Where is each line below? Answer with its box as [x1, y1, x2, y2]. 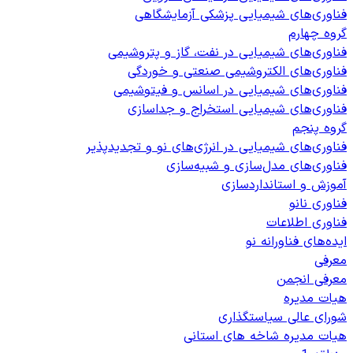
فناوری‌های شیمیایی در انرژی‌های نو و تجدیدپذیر [86, 138, 347, 157]
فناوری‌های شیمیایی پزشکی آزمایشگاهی [135, 6, 347, 24]
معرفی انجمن [277, 270, 347, 289]
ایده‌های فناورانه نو [246, 232, 347, 251]
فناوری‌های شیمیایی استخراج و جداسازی [128, 100, 347, 119]
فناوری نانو [289, 195, 347, 214]
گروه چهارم [288, 24, 347, 43]
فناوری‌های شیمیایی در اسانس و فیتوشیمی [113, 81, 347, 100]
